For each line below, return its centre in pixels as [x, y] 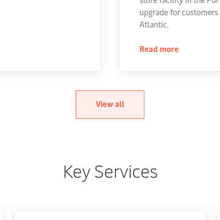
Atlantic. [154, 24]
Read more [159, 49]
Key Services [110, 170]
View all [110, 104]
